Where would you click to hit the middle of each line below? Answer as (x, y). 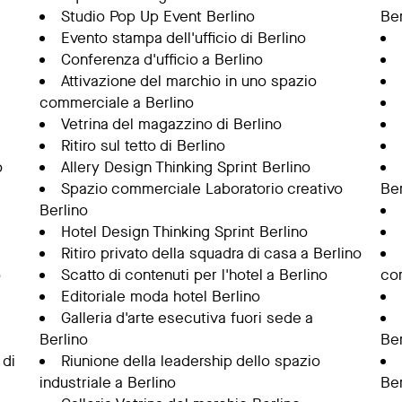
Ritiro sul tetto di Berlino (143, 146)
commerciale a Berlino (116, 103)
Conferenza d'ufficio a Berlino (162, 60)
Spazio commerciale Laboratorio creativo (201, 189)
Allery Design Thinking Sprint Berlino (185, 167)
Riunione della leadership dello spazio (190, 361)
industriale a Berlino (107, 383)
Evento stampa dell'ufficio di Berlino (183, 38)
